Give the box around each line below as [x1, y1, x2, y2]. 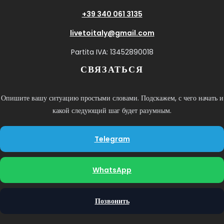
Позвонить [94, 195, 129, 206]
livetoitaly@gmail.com [69, 27, 154, 38]
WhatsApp [92, 164, 131, 175]
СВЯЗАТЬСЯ [80, 62, 143, 75]
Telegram [94, 133, 130, 144]
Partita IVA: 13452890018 [70, 46, 153, 57]
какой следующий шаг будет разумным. [52, 105, 171, 115]
